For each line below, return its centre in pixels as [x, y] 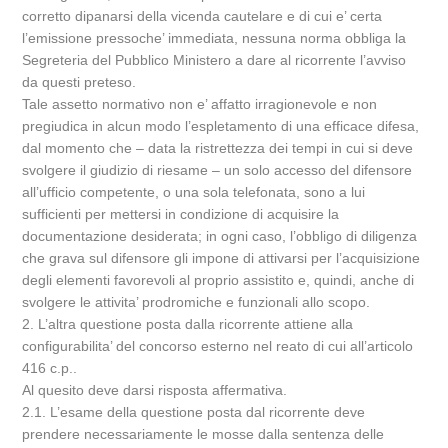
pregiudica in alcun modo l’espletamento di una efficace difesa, [221, 126]
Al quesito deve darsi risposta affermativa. [155, 390]
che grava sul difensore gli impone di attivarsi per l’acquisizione [221, 258]
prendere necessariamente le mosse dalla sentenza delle [203, 434]
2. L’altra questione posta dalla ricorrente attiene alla [188, 324]
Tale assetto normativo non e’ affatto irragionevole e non [200, 104]
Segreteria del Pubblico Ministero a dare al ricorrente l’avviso [214, 60]
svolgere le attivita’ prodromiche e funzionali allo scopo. [196, 302]
